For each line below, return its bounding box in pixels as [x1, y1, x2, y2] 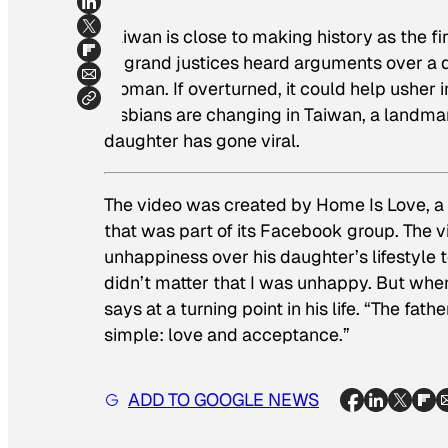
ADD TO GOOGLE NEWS [128, 387, 319, 411]
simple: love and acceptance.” [104, 322, 350, 346]
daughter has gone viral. [104, 129, 300, 153]
